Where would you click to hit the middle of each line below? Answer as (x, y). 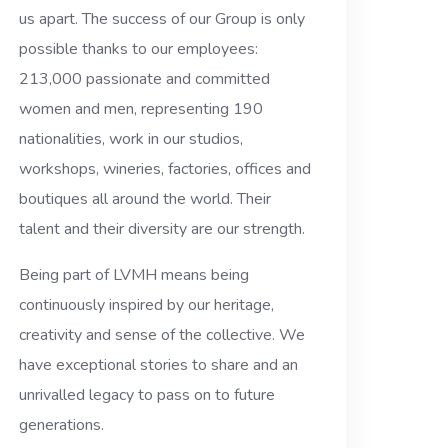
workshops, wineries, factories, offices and (165, 169)
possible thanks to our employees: (139, 49)
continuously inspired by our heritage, (147, 305)
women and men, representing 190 (141, 109)
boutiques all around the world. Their (145, 199)
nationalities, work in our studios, (131, 139)
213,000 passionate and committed (145, 79)
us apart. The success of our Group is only (162, 19)
